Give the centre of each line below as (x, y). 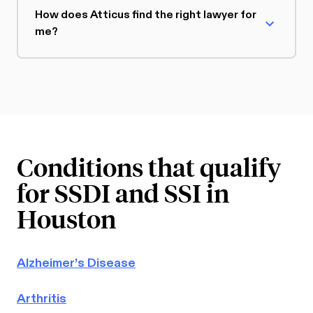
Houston (66, 218)
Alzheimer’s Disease (76, 263)
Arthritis (42, 298)
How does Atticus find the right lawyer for (146, 15)
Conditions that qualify (149, 166)
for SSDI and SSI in (123, 192)
